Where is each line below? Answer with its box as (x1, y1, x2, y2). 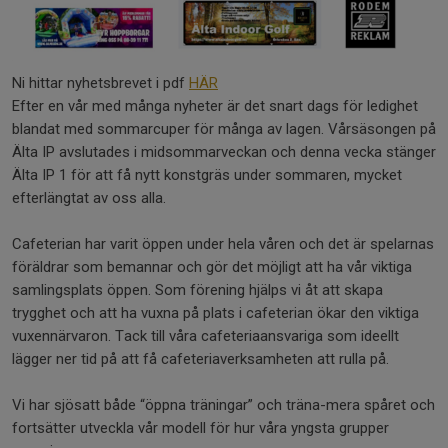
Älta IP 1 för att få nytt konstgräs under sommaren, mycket (12, 166, 402, 185)
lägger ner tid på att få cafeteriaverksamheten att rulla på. (12, 350, 389, 369)
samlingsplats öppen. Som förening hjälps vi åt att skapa (12, 281, 383, 300)
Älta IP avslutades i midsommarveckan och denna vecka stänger (12, 143, 436, 162)
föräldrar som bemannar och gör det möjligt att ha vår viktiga (12, 258, 412, 277)
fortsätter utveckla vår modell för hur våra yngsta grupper (12, 419, 389, 438)
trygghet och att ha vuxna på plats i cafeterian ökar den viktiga (12, 304, 419, 323)
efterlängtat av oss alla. (12, 189, 166, 208)
